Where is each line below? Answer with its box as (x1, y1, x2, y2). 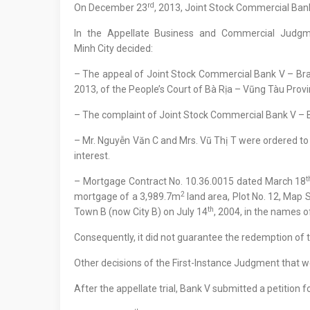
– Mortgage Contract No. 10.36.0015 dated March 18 (74, 176, 307, 187)
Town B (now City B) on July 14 (74, 206, 208, 217)
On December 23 (74, 2, 147, 13)
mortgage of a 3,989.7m (74, 191, 181, 202)
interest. (74, 150, 110, 161)
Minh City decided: (74, 43, 153, 54)
